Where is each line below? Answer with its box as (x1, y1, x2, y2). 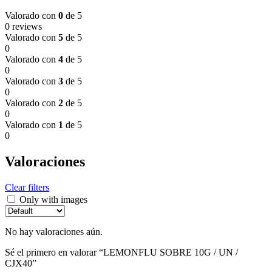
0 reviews (5, 21, 42, 32)
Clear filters (5, 182, 49, 193)
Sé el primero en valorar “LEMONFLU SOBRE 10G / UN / (5, 247, 238, 258)
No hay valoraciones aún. (5, 226, 103, 237)
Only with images (19, 194, 87, 205)
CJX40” (5, 258, 36, 269)
